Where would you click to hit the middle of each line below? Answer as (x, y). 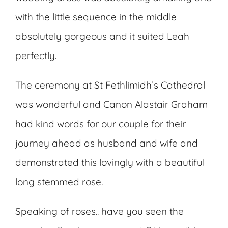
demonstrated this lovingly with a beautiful (110, 163)
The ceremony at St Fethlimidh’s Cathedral (110, 85)
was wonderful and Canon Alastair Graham (111, 105)
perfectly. (36, 56)
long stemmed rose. (59, 182)
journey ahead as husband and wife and (107, 143)
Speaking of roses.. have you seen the (99, 211)
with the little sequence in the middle (96, 17)
